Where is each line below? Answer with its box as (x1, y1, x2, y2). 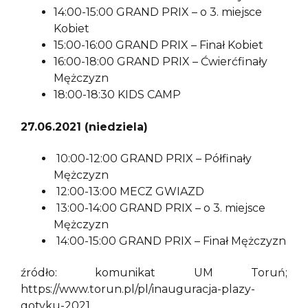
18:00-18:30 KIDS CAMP (54, 88, 181, 102)
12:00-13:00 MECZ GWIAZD (54, 184, 204, 198)
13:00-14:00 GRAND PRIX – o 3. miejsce (54, 201, 265, 214)
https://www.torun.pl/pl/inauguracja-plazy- (21, 283, 255, 296)
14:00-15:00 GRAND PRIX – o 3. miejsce (54, 5, 262, 19)
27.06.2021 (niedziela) (21, 120, 148, 133)
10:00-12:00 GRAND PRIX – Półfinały (54, 151, 252, 165)
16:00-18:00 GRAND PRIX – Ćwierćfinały (54, 55, 267, 69)
